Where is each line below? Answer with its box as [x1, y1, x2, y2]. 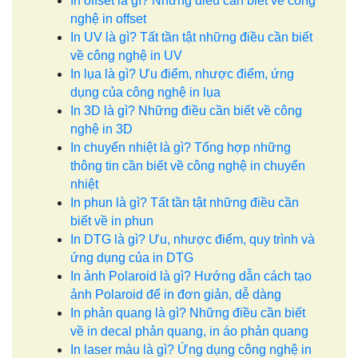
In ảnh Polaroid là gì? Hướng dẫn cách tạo [70, 269, 312, 284]
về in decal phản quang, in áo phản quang [70, 324, 308, 339]
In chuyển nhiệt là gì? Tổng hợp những [70, 141, 291, 155]
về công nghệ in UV [70, 49, 182, 63]
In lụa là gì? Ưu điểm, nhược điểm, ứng [70, 67, 294, 82]
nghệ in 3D [70, 122, 133, 137]
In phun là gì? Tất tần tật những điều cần [70, 196, 299, 210]
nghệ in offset [70, 12, 146, 26]
